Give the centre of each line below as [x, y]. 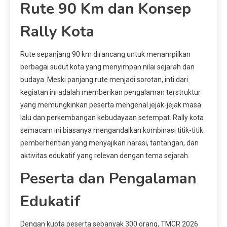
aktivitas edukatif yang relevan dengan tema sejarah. [105, 155]
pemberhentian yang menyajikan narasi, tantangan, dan [109, 143]
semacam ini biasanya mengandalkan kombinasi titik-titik [112, 130]
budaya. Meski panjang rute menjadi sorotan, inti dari [104, 79]
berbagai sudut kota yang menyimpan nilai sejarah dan [107, 67]
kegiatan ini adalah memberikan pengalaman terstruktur [110, 92]
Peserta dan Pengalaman [108, 178]
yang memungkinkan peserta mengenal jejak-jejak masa [111, 105]
